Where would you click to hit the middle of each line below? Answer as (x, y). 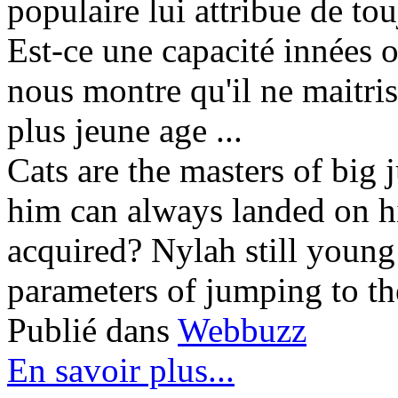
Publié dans (88, 330)
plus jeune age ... (125, 130)
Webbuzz (242, 330)
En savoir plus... (121, 370)
